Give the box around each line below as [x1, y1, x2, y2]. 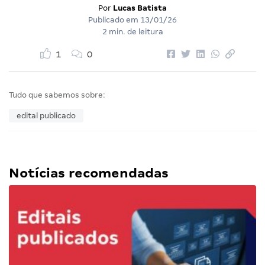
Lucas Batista [113, 4, 167, 13]
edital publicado [17, 111, 76, 121]
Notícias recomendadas [9, 166, 169, 181]
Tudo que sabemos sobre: [9, 91, 105, 100]
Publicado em [88, 15, 140, 25]
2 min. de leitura [102, 27, 163, 37]
